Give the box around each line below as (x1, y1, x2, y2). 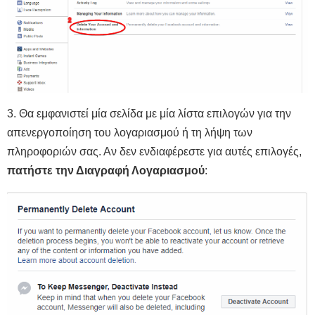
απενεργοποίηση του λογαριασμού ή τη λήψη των (7, 126, 252, 139)
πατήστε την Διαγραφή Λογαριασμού (7, 164, 205, 176)
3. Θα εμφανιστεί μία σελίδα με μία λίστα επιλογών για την (7, 107, 291, 120)
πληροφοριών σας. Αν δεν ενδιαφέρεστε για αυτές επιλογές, (7, 145, 302, 157)
